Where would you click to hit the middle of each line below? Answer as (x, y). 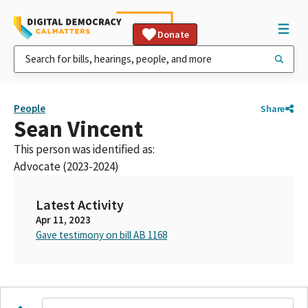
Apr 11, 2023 (63, 220)
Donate (173, 34)
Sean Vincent (78, 129)
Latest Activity (80, 205)
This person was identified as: (84, 149)
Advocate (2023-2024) (66, 166)
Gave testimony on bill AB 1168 (101, 235)
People (30, 108)
